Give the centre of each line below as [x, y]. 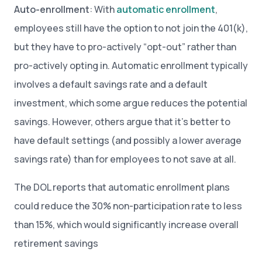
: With [103, 9]
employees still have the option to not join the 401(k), [131, 28]
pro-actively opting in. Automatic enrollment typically [131, 65]
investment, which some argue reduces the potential [131, 103]
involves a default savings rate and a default [111, 84]
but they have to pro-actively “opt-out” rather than [125, 47]
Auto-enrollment [52, 9]
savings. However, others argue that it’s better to [122, 122]
